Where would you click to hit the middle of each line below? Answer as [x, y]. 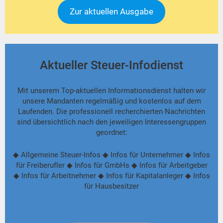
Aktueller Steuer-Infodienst [111, 65]
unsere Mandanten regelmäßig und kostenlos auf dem [111, 101]
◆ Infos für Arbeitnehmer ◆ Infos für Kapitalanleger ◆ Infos [111, 176]
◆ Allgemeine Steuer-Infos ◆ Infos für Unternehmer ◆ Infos [111, 155]
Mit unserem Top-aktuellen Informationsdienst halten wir [111, 91]
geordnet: [111, 133]
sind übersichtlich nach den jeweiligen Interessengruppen [111, 122]
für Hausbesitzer [111, 186]
